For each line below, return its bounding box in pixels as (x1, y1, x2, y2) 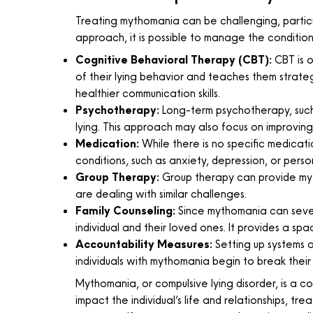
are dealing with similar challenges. (75, 187, 247, 202)
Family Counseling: (75, 203, 175, 219)
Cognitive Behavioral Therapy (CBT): (75, 52, 272, 68)
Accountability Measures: (75, 237, 212, 252)
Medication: (75, 136, 139, 152)
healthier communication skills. (75, 86, 220, 101)
